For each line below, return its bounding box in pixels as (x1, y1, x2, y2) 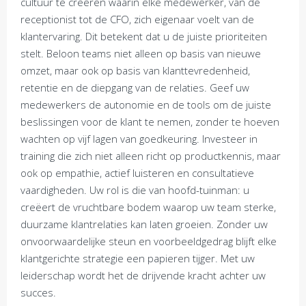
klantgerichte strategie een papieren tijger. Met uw (20, 251, 255, 265)
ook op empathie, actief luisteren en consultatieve (20, 166, 254, 180)
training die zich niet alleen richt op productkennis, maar (20, 149, 281, 163)
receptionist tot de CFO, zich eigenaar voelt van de (20, 12, 254, 26)
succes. (20, 286, 56, 299)
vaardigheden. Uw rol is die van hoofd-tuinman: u (20, 183, 249, 197)
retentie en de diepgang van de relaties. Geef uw (20, 81, 249, 94)
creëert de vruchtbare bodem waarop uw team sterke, (20, 200, 276, 214)
